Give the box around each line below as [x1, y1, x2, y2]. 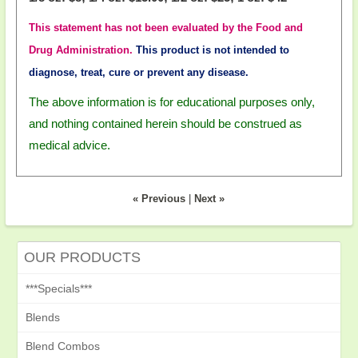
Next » [194, 193, 225, 205]
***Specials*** [25, 282, 92, 296]
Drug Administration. [28, 44, 133, 57]
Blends [25, 311, 60, 324]
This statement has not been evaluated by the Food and [28, 22, 303, 34]
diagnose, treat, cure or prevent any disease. [28, 66, 249, 79]
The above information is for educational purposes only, [28, 95, 315, 109]
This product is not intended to [132, 44, 289, 57]
